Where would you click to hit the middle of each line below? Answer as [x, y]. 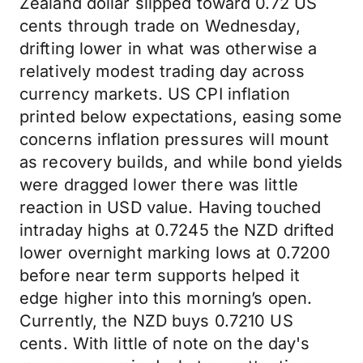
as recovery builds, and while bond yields [181, 162]
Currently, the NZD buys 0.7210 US [156, 321]
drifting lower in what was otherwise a [169, 49]
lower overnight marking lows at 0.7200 [175, 253]
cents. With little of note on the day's [165, 344]
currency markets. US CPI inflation [155, 94]
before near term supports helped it [160, 275]
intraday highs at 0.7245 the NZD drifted [177, 230]
